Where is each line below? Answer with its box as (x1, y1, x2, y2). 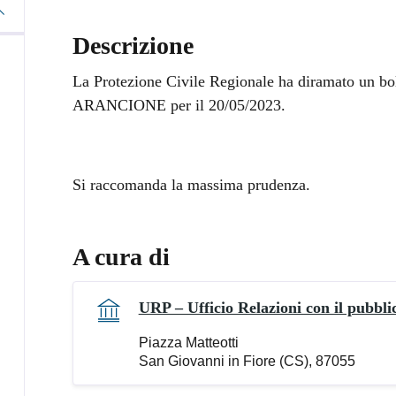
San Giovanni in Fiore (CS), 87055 (138, 353, 355, 369)
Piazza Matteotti (138, 334, 239, 350)
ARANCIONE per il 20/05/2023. (72, 95, 286, 114)
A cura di (72, 242, 170, 270)
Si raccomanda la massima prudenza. (72, 175, 310, 194)
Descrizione (72, 31, 194, 59)
